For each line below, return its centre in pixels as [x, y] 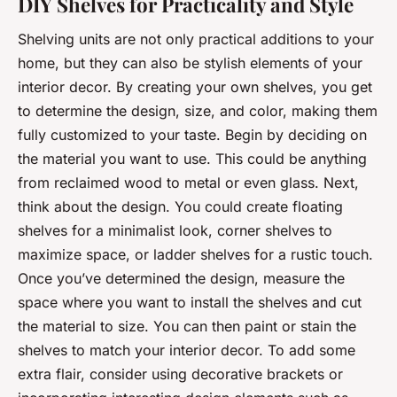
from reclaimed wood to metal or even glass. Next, [188, 183]
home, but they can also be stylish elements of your [190, 63]
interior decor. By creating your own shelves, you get [195, 87]
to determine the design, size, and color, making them [198, 111]
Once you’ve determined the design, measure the [181, 279]
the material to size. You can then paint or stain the [187, 327]
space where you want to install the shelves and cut [190, 303]
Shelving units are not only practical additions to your [196, 39]
